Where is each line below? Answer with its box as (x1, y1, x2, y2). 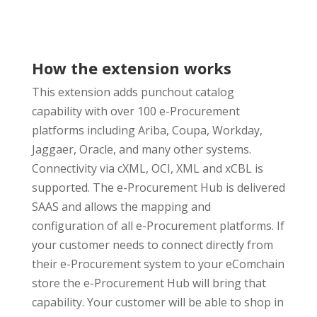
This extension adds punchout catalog (31, 83, 234, 100)
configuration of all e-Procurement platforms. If (31, 217, 284, 234)
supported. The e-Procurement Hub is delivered (31, 179, 285, 195)
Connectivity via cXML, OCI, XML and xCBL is (31, 160, 263, 176)
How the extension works (31, 57, 231, 79)
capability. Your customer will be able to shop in (31, 294, 284, 310)
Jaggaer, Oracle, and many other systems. (31, 141, 251, 157)
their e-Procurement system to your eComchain (31, 255, 284, 272)
